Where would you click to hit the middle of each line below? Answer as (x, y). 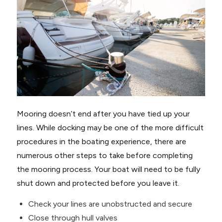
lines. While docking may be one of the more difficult (110, 128)
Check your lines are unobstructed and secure (110, 204)
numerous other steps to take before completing (105, 156)
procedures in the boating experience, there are (101, 142)
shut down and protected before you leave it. (98, 183)
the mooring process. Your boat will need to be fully (108, 169)
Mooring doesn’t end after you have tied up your (103, 114)
